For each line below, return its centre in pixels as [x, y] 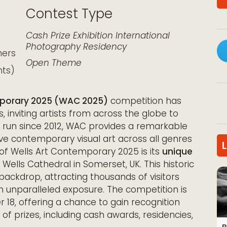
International [143, 35]
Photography [53, 47]
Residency [105, 47]
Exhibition [93, 35]
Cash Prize [48, 35]
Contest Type [69, 14]
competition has [145, 101]
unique [177, 151]
